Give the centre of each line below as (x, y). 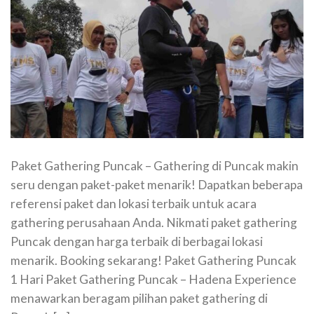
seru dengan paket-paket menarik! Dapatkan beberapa (157, 184)
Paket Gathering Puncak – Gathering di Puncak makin (155, 165)
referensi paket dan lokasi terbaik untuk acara (134, 203)
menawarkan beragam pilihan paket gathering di (139, 298)
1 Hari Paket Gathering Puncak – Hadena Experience (153, 279)
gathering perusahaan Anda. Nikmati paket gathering (154, 222)
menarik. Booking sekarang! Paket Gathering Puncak (153, 260)
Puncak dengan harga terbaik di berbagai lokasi (137, 241)
